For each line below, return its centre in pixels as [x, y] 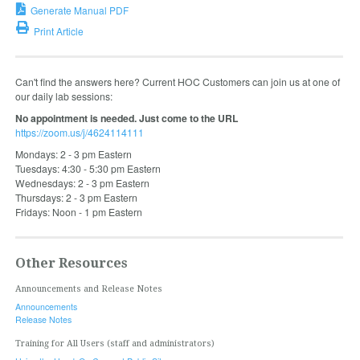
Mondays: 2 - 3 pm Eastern [73, 154]
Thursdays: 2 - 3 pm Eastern [76, 198]
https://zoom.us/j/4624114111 [79, 133]
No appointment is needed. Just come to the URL [126, 119]
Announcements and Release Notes [88, 288]
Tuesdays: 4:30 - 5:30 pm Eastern [88, 169]
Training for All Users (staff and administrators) [115, 343]
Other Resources [71, 264]
